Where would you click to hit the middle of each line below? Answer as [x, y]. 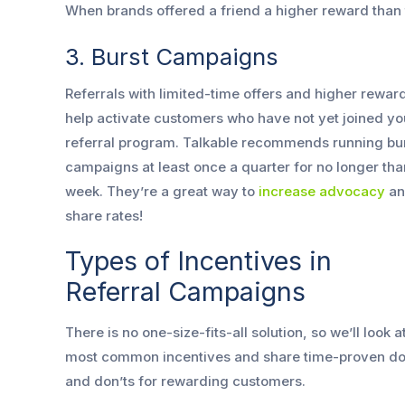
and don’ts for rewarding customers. [187, 381]
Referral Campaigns [185, 291]
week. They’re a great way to [162, 191]
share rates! [104, 215]
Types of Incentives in [198, 260]
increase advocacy [322, 191]
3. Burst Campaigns [172, 56]
